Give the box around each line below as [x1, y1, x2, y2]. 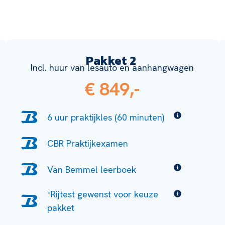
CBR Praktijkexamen [47, 137, 129, 149]
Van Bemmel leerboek [47, 163, 137, 175]
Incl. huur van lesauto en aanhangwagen [31, 62, 194, 74]
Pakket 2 [86, 52, 139, 70]
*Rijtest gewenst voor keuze [47, 188, 159, 200]
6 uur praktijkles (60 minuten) [47, 111, 165, 123]
